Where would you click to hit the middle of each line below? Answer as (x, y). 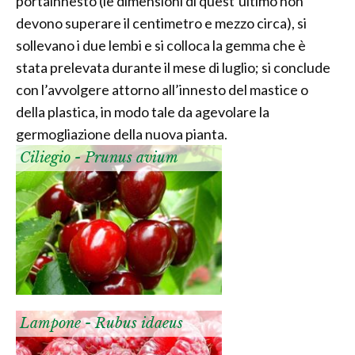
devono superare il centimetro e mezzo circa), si (161, 23)
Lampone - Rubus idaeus (101, 324)
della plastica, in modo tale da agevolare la (143, 112)
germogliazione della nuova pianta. (122, 134)
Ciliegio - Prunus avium (99, 158)
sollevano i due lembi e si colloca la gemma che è (161, 46)
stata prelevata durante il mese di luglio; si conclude (173, 68)
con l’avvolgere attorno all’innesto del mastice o (162, 90)
